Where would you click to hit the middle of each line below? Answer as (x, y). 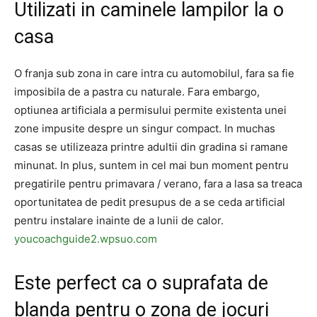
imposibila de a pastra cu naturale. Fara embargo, (137, 92)
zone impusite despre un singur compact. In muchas (145, 128)
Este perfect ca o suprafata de (141, 283)
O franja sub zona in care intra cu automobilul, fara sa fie (154, 73)
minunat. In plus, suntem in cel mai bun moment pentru (151, 165)
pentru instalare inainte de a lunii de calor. (119, 220)
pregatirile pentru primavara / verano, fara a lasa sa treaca (158, 184)
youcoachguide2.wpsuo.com (86, 239)
